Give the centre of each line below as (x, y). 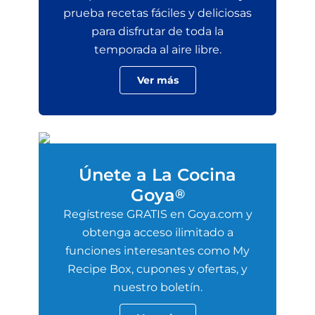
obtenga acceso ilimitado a (157, 232)
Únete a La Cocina (157, 175)
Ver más (157, 80)
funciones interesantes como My (157, 251)
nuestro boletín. (157, 287)
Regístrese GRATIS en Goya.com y (157, 214)
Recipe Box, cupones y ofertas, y (157, 269)
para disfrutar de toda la (157, 31)
